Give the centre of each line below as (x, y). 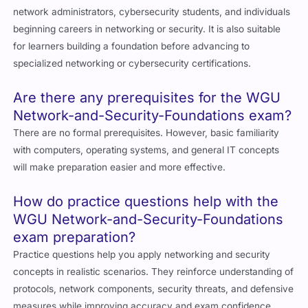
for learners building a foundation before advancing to (132, 46)
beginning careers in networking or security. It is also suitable (147, 29)
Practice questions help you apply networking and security (142, 255)
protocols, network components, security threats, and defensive (154, 289)
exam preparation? (75, 238)
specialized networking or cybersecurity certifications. (132, 64)
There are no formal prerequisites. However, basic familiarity (146, 133)
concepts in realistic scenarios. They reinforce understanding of (154, 272)
